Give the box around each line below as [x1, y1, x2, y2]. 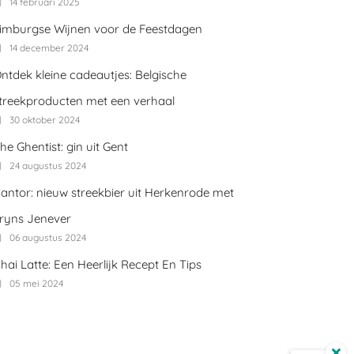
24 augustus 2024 [9, 160, 86, 172]
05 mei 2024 [9, 277, 63, 290]
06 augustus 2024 [9, 232, 86, 244]
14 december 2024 [9, 42, 88, 55]
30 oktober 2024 [9, 114, 80, 126]
